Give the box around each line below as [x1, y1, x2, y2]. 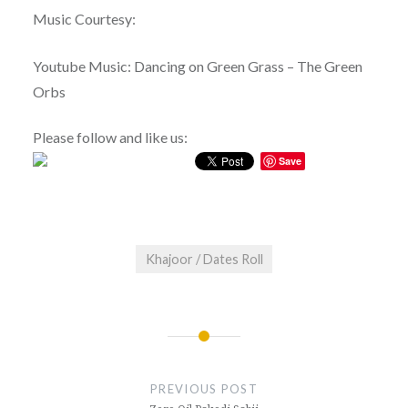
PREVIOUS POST [150, 381, 258, 396]
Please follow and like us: [32, 128, 188, 147]
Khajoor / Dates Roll [145, 251, 263, 268]
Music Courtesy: [32, 10, 136, 28]
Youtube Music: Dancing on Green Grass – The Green [32, 57, 362, 76]
